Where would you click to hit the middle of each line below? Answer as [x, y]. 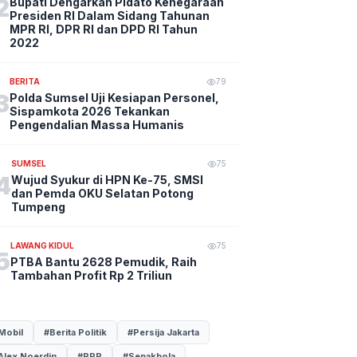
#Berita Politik [76, 332]
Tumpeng [39, 207]
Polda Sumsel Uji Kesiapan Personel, [115, 98]
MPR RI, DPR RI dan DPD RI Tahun [104, 29]
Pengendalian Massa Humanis [97, 125]
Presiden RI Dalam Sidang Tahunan [110, 16]
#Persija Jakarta [164, 332]
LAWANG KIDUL [43, 245]
